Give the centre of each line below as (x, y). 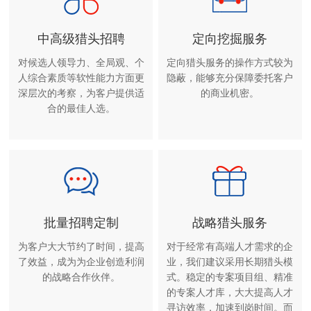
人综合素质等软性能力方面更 (81, 77)
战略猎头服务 (230, 222)
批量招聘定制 (81, 222)
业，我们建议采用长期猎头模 (230, 261)
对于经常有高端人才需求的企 (230, 246)
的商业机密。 (230, 93)
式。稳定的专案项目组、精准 (230, 277)
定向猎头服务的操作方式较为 (230, 62)
